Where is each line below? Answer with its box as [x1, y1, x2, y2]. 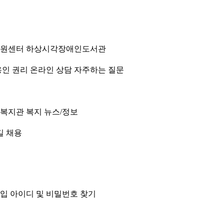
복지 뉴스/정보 [26, 107, 78, 116]
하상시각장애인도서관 [26, 44, 106, 53]
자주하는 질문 [74, 65, 124, 74]
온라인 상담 [30, 65, 72, 74]
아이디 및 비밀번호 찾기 [10, 189, 96, 198]
